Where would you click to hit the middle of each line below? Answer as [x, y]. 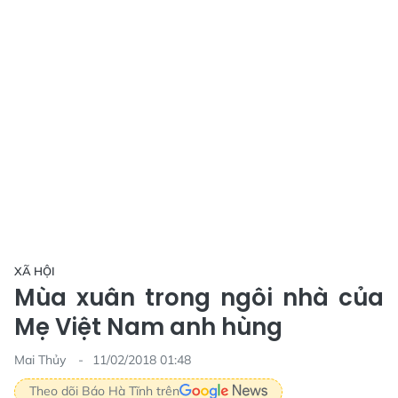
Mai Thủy [42, 359]
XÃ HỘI [35, 271]
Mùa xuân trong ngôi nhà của [199, 297]
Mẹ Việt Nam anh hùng [148, 326]
